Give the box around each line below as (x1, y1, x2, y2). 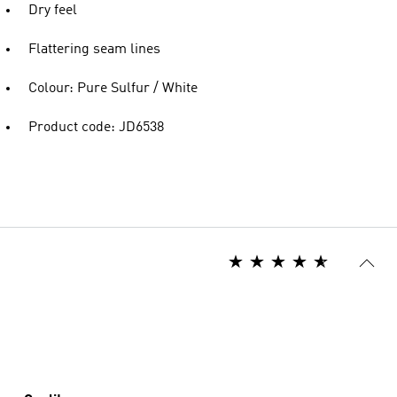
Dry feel (28, 4, 77, 18)
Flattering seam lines (28, 43, 160, 57)
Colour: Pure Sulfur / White (28, 82, 198, 96)
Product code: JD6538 (28, 121, 164, 135)
